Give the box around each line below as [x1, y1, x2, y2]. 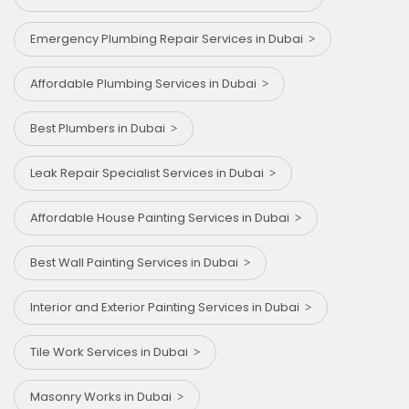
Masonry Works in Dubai [30, 388, 177, 406]
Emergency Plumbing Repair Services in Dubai [30, 30, 309, 48]
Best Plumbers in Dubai [30, 120, 171, 138]
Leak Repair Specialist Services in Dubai [30, 164, 269, 183]
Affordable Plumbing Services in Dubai [30, 75, 262, 93]
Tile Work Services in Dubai [30, 343, 194, 362]
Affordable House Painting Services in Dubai [30, 209, 295, 227]
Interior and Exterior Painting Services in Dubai [30, 299, 305, 317]
